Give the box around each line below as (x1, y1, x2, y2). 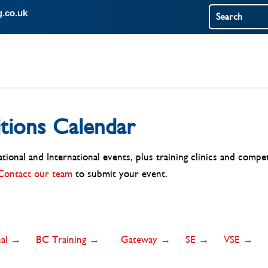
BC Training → (36, 234, 102, 246)
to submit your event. (72, 169, 167, 180)
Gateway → (121, 234, 173, 246)
